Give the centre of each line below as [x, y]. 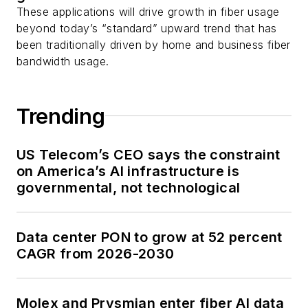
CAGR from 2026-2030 [96, 253]
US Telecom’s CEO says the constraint [148, 154]
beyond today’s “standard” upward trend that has [147, 28]
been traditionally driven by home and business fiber [154, 44]
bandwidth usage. [63, 61]
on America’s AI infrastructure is [128, 171]
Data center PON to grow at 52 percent [150, 237]
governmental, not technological [129, 187]
